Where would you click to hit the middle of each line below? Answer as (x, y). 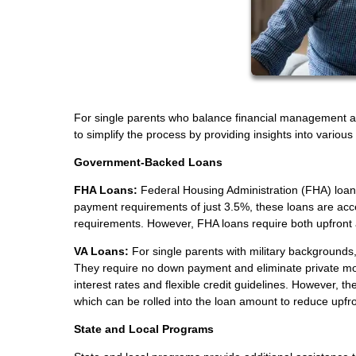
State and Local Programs (144, 329)
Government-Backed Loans (148, 162)
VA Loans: (101, 251)
